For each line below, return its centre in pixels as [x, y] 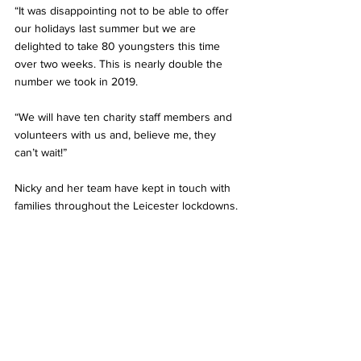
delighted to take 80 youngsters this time [119, 46]
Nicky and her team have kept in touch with [124, 187]
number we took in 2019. [79, 81]
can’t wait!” [41, 152]
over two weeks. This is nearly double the [120, 63]
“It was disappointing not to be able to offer [123, 10]
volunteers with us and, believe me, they [117, 134]
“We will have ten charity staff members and [125, 116]
